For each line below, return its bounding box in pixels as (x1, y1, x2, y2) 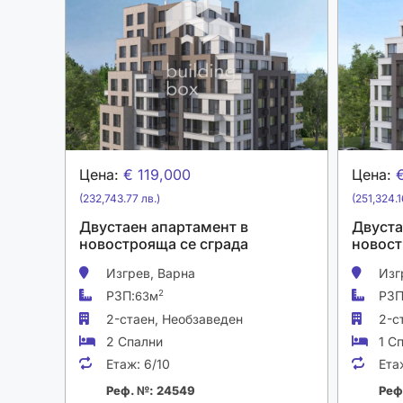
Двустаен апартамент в (79, 218, 248, 236)
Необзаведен (162, 311, 243, 327)
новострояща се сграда (79, 235, 248, 253)
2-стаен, (106, 311, 162, 327)
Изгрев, (106, 265, 157, 281)
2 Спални (106, 334, 163, 349)
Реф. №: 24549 (106, 383, 195, 398)
